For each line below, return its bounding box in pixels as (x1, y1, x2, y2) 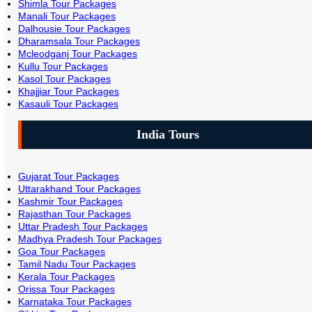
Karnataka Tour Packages (17, 296, 132, 307)
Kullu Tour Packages (17, 61, 108, 72)
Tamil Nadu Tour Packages (17, 258, 136, 270)
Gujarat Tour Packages (17, 171, 119, 182)
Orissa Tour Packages (17, 283, 115, 295)
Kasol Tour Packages (17, 73, 111, 84)
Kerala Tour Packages (17, 271, 115, 282)
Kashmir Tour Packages (17, 196, 123, 207)
